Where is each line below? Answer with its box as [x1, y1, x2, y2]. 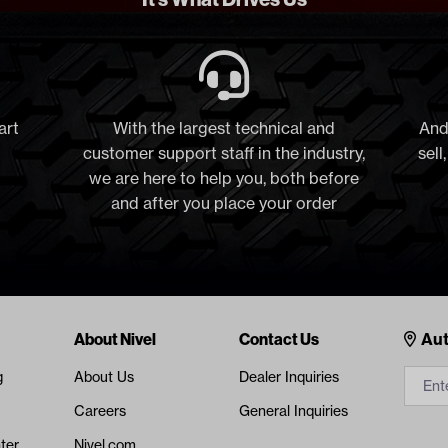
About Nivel [73, 329, 156, 350]
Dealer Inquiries [238, 368, 339, 387]
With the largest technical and [112, 118, 335, 139]
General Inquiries [238, 402, 348, 421]
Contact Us [238, 329, 319, 350]
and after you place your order [110, 193, 337, 214]
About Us [73, 368, 134, 387]
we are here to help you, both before [88, 168, 359, 189]
